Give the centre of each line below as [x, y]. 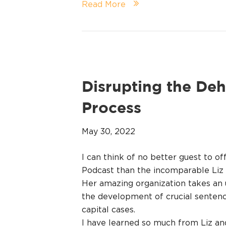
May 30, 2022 [108, 131]
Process [111, 109]
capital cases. [108, 210]
